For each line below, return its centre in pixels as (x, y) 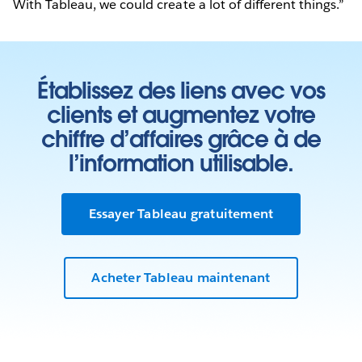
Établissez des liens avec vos (181, 90)
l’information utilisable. (181, 163)
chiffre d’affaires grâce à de (181, 139)
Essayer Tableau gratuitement (181, 213)
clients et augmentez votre (181, 114)
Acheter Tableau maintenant (181, 278)
